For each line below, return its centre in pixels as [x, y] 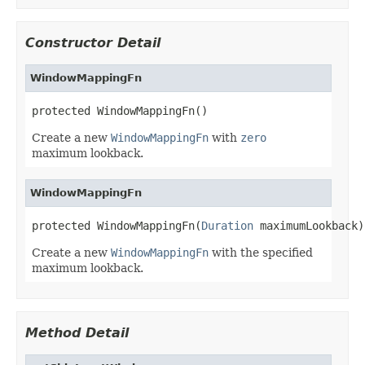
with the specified [261, 252]
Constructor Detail [93, 42]
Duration [227, 225]
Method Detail [77, 332]
